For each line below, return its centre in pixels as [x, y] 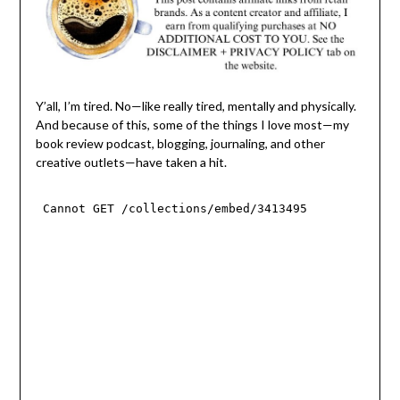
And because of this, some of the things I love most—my [192, 125]
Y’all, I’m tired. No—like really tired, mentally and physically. [196, 106]
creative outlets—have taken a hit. [131, 162]
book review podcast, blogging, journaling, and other [180, 144]
